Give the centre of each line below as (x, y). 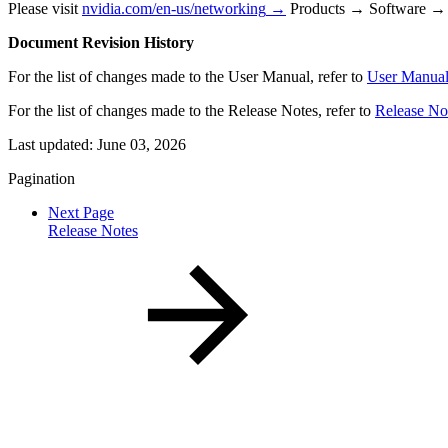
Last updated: (52, 144)
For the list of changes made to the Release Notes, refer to (191, 110)
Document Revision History (101, 42)
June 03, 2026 (141, 144)
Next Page (81, 212)
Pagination (41, 178)
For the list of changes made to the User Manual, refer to (187, 76)
